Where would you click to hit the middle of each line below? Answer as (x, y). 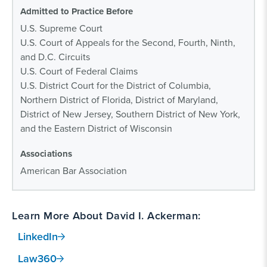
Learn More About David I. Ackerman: (106, 215)
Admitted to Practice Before (77, 11)
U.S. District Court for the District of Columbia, (116, 85)
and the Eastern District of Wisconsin (96, 128)
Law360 (37, 258)
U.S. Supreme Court (61, 28)
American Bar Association (74, 170)
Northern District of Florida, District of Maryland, (119, 100)
